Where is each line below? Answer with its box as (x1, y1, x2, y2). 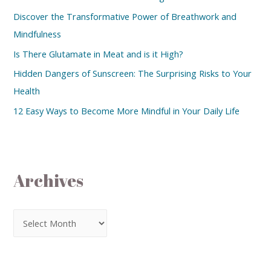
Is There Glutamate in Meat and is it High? (13, 47, 184, 60)
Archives (13, 169, 84, 192)
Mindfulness (13, 27, 62, 40)
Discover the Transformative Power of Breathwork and (13, 10, 237, 22)
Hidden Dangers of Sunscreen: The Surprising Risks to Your (13, 67, 252, 80)
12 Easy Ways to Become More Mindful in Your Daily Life (13, 104, 240, 117)
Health (13, 85, 41, 97)
